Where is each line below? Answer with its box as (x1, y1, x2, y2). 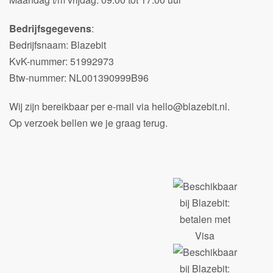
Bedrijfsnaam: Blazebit (9, 38, 106, 52)
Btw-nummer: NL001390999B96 (9, 71, 149, 85)
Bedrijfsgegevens (9, 21, 91, 36)
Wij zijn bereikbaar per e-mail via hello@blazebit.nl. (9, 99, 230, 114)
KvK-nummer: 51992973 (9, 54, 114, 69)
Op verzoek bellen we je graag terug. (9, 116, 168, 130)
